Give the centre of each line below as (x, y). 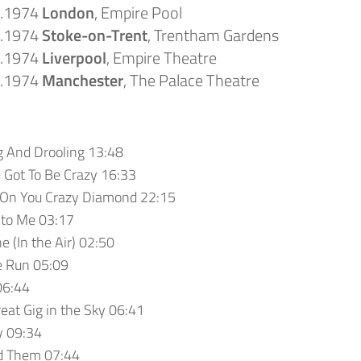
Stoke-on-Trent (95, 35)
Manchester (83, 80)
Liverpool (74, 57)
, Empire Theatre (162, 57)
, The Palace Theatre (191, 80)
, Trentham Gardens (213, 35)
